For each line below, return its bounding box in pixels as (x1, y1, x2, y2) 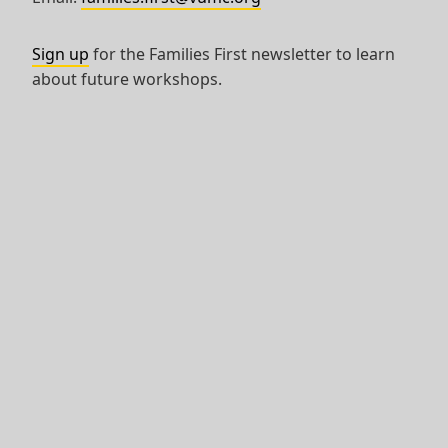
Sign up (32, 43, 89, 65)
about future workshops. (32, 68, 222, 90)
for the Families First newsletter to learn (89, 43, 395, 65)
